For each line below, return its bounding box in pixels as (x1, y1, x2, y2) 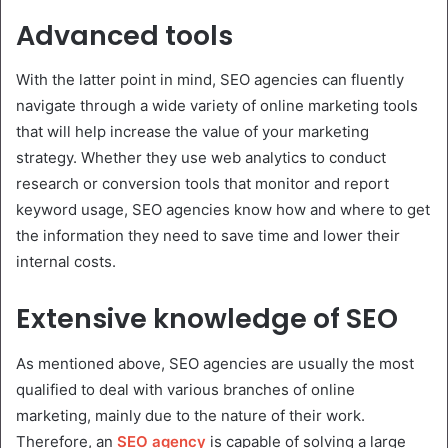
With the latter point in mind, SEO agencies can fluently (16, 70, 404, 90)
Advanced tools (16, 16, 233, 54)
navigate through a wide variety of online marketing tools (16, 96, 418, 116)
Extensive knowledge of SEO (16, 300, 398, 338)
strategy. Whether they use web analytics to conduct (16, 148, 386, 168)
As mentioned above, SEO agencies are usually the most (16, 353, 414, 373)
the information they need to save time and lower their (16, 226, 400, 246)
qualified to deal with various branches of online (16, 379, 355, 399)
